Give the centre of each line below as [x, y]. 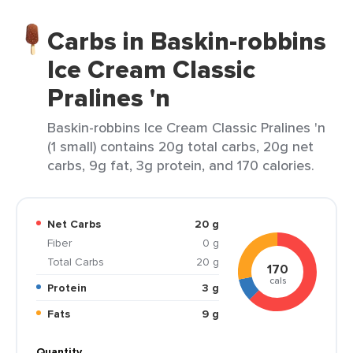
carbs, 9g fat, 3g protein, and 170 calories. [181, 165]
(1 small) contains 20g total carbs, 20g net [180, 146]
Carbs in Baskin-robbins [187, 41]
